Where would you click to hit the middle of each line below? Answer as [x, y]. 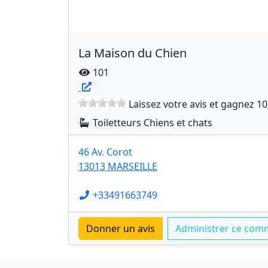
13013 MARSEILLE [118, 166]
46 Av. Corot [105, 152]
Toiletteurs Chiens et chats [151, 123]
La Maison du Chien [133, 53]
